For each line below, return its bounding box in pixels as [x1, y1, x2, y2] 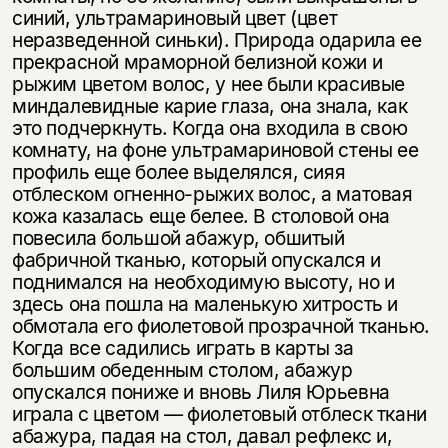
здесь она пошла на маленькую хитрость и [11, 291, 399, 316]
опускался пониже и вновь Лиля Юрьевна [11, 379, 390, 404]
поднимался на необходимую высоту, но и [11, 269, 395, 294]
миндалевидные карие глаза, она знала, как [11, 93, 408, 118]
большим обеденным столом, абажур [11, 357, 353, 382]
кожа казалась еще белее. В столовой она [11, 203, 391, 228]
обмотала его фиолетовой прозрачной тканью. [11, 313, 430, 338]
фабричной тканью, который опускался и [11, 247, 381, 272]
